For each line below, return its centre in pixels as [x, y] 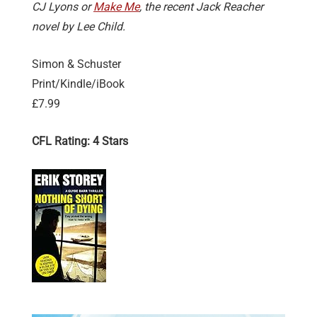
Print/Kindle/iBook [78, 84]
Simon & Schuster [76, 64]
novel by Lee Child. [79, 27]
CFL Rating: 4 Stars [80, 142]
